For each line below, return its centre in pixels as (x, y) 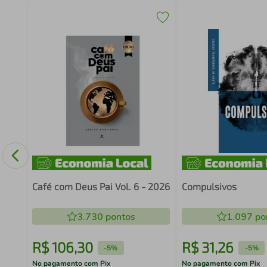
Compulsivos (209, 186)
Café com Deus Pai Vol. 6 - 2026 (101, 186)
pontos (119, 217)
